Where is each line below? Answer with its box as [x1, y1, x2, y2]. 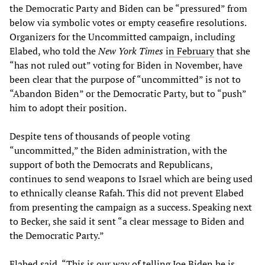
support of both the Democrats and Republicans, [9, 158, 212, 172]
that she [214, 44, 250, 58]
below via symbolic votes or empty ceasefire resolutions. [9, 16, 246, 30]
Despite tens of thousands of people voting [9, 130, 190, 143]
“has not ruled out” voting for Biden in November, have [9, 59, 243, 72]
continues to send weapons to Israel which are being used [9, 172, 253, 186]
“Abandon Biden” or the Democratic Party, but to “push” [9, 87, 246, 101]
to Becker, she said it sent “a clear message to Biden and [9, 215, 244, 228]
